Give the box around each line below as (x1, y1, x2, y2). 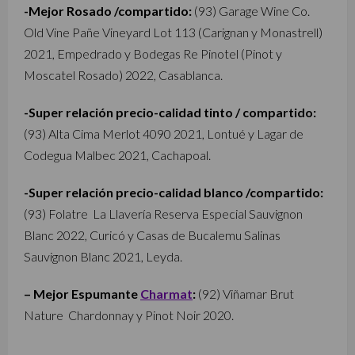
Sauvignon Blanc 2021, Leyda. (24, 249, 182, 264)
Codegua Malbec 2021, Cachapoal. (24, 147, 211, 162)
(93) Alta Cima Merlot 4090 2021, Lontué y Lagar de (24, 126, 303, 141)
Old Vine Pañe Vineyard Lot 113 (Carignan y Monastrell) (24, 25, 323, 40)
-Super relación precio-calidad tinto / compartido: (24, 105, 316, 120)
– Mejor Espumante (24, 286, 140, 301)
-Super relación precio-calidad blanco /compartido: (24, 185, 323, 200)
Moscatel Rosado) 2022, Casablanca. (24, 67, 223, 82)
